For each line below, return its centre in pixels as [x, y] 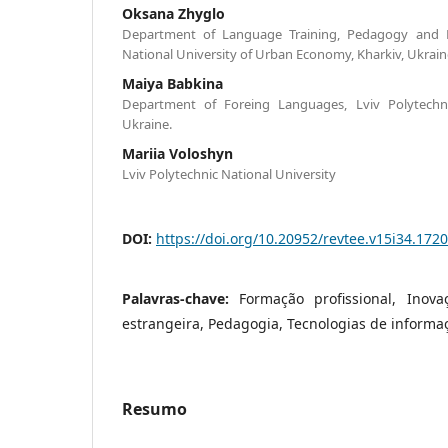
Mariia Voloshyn [177, 153]
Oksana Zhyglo [173, 13]
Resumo [154, 408]
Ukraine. [147, 123]
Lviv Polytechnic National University [229, 173]
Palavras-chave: [181, 298]
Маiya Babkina [172, 83]
